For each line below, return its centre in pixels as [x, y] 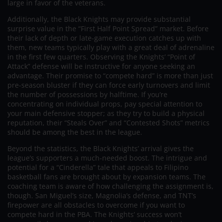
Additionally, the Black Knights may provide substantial [99, 19]
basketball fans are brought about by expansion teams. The [107, 176]
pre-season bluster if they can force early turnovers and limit [109, 85]
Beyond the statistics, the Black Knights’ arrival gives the [101, 148]
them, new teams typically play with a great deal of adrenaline [111, 47]
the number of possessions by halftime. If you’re [87, 94]
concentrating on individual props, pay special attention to [105, 104]
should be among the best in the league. [75, 132]
